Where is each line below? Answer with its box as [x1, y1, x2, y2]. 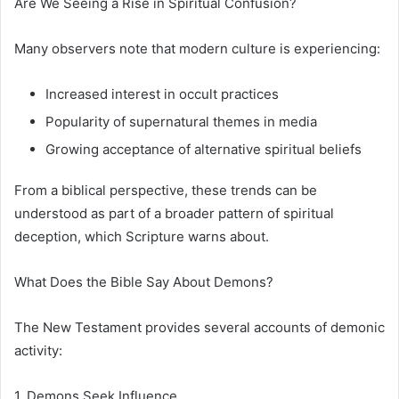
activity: [14, 341, 62, 359]
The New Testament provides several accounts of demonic [14, 318, 385, 336]
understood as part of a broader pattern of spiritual [14, 204, 334, 222]
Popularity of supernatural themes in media [45, 112, 317, 130]
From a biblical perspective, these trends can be [14, 181, 317, 199]
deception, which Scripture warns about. [14, 227, 269, 245]
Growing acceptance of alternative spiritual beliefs [45, 140, 362, 158]
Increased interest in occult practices [45, 85, 279, 102]
